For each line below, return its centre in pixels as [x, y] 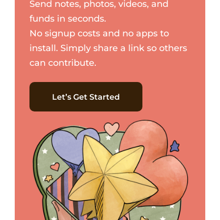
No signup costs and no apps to [99, 33]
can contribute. [63, 63]
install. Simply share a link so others [108, 48]
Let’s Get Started [86, 97]
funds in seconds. [68, 18]
